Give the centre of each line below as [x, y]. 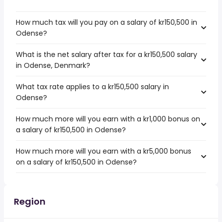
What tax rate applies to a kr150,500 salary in [92, 87]
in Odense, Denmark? [53, 65]
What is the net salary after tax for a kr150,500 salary [107, 55]
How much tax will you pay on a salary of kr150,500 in [107, 22]
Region [30, 201]
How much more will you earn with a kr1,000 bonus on [108, 119]
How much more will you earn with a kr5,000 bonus [104, 151]
